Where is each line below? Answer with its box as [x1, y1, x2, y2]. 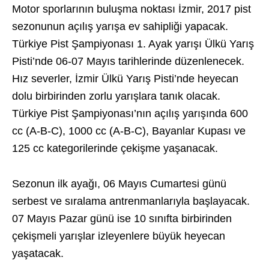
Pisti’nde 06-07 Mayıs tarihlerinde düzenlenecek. [12, 55, 244, 67]
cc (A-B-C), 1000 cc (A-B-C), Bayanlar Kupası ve [12, 125, 246, 137]
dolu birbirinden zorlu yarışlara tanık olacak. [12, 90, 220, 102]
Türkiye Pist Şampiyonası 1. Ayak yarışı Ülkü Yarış [12, 38, 254, 50]
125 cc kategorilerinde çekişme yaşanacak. [12, 142, 218, 154]
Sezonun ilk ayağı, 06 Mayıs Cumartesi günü [12, 178, 226, 190]
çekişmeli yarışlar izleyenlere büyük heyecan [12, 230, 225, 242]
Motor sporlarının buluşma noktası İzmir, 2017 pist [12, 3, 251, 15]
